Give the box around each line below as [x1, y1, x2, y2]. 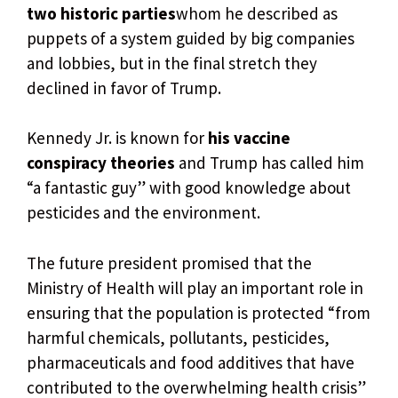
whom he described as [176, 2, 338, 24]
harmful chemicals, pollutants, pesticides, [27, 326, 330, 348]
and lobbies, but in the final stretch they [27, 52, 317, 74]
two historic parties [27, 2, 176, 24]
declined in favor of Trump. [27, 76, 221, 99]
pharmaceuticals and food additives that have [27, 351, 354, 373]
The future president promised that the [27, 251, 312, 274]
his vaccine [208, 127, 291, 149]
